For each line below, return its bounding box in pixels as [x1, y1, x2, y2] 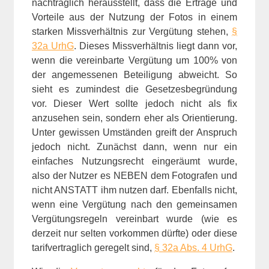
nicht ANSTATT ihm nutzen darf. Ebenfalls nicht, [32, 184, 237, 195]
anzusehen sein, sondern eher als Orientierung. [32, 112, 237, 123]
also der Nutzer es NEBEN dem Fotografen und [32, 170, 237, 181]
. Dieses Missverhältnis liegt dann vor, [74, 40, 237, 51]
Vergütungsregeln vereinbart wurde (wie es [32, 213, 237, 224]
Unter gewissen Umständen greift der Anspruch [32, 127, 237, 138]
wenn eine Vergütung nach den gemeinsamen [32, 199, 237, 210]
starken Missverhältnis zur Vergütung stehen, [32, 26, 232, 37]
